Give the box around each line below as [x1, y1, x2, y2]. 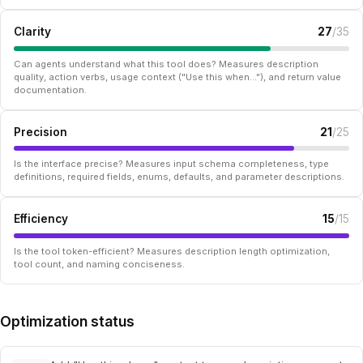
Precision [14, 125, 67, 139]
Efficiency [14, 212, 68, 226]
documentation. [14, 83, 87, 96]
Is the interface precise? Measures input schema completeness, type [14, 158, 329, 170]
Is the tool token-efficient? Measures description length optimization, [14, 245, 330, 257]
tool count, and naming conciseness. [14, 258, 185, 270]
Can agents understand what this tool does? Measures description [14, 58, 318, 70]
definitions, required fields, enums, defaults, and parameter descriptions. [14, 171, 344, 183]
